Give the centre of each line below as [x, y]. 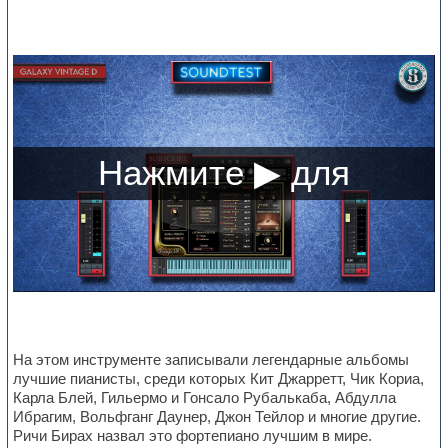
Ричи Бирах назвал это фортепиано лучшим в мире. [193, 436]
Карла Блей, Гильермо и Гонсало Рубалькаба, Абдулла [205, 398]
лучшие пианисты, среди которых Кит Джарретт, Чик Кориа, [219, 379]
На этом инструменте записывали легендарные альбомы [211, 360]
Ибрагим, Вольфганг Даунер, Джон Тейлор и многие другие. [219, 417]
